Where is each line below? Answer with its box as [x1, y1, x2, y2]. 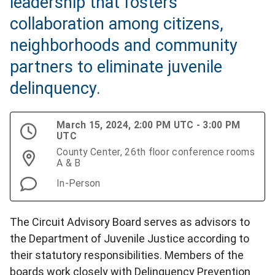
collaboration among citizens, [10, 14, 223, 34]
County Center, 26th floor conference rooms [56, 146, 255, 158]
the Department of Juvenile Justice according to [10, 232, 249, 246]
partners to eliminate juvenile [10, 57, 222, 77]
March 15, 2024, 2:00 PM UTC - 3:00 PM [56, 119, 241, 131]
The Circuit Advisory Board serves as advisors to [10, 215, 250, 229]
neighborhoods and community [10, 36, 238, 56]
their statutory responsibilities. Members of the [10, 249, 244, 262]
